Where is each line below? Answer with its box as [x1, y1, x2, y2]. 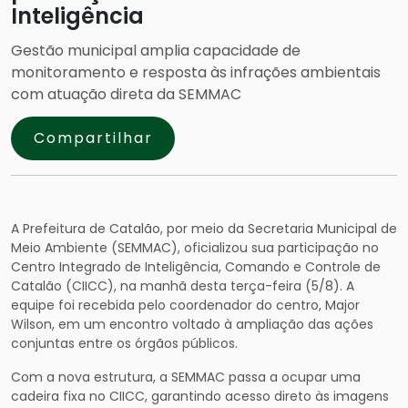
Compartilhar [33, 127, 153, 148]
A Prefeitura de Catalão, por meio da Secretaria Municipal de [11, 219, 397, 238]
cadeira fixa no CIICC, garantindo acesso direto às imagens [11, 387, 389, 405]
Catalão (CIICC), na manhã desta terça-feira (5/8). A [11, 277, 354, 295]
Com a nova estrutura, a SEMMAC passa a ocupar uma [11, 368, 361, 386]
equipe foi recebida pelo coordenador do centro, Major [11, 296, 360, 314]
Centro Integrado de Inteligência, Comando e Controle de [11, 258, 381, 276]
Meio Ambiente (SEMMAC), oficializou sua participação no [11, 239, 379, 257]
